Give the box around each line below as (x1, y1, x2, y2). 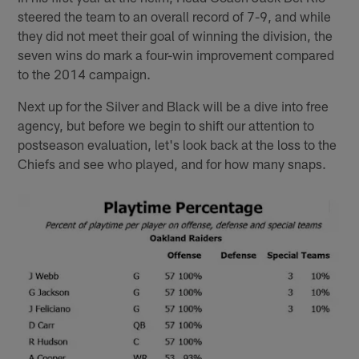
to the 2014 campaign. (18, 65, 151, 82)
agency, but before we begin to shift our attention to (18, 116, 315, 133)
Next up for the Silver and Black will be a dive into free (18, 97, 329, 114)
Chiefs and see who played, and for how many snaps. (18, 155, 327, 171)
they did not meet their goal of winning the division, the (18, 26, 333, 43)
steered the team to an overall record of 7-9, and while (18, 7, 332, 24)
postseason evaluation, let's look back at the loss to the (18, 135, 337, 152)
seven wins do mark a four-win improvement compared (18, 46, 335, 63)
